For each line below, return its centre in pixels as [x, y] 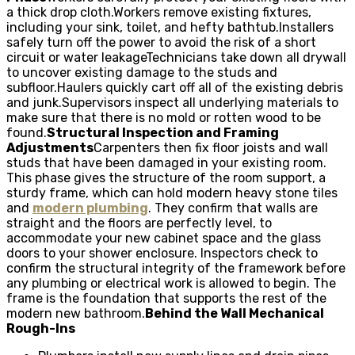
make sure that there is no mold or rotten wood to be [164, 117]
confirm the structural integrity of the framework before [176, 268]
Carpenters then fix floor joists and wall [211, 147]
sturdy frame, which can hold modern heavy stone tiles [172, 193]
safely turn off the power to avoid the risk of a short [161, 42]
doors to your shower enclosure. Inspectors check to [162, 253]
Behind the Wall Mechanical [235, 313]
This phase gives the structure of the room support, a [166, 177]
